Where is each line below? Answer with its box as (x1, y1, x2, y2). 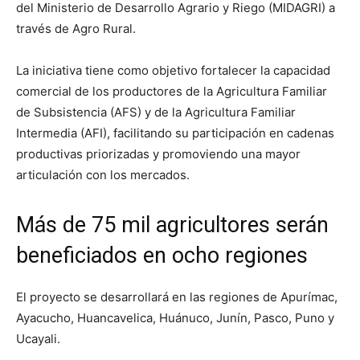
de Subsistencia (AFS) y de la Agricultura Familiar (16, 104, 296, 120)
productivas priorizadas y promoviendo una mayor (16, 145, 301, 162)
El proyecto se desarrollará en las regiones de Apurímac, (16, 288, 337, 305)
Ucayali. (16, 330, 60, 346)
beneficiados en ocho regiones (16, 242, 308, 268)
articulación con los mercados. (16, 166, 190, 182)
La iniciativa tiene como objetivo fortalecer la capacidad (16, 62, 330, 78)
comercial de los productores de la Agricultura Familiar (16, 83, 327, 99)
